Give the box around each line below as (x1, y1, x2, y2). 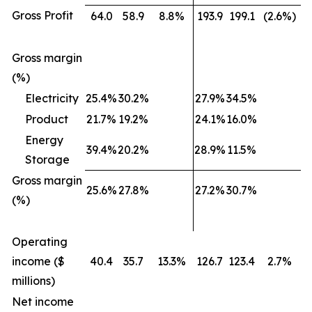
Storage (25, 153, 70, 166)
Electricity (25, 91, 79, 105)
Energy (25, 133, 63, 147)
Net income (12, 295, 74, 309)
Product (25, 112, 68, 126)
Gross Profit (12, 8, 73, 22)
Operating (12, 235, 68, 249)
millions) (12, 274, 55, 288)
